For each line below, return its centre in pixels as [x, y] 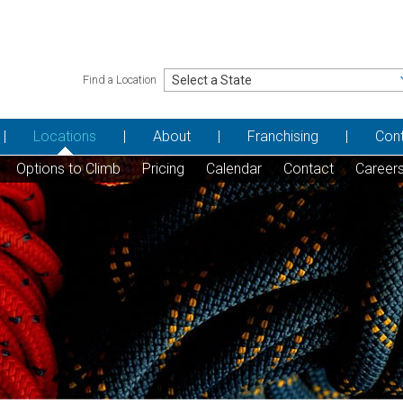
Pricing [163, 168]
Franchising [282, 136]
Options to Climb [68, 168]
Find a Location [120, 80]
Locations [64, 136]
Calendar [233, 168]
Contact [308, 168]
